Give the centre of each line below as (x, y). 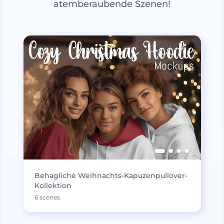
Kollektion (53, 185)
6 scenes (47, 197)
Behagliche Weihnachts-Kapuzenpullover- (111, 175)
